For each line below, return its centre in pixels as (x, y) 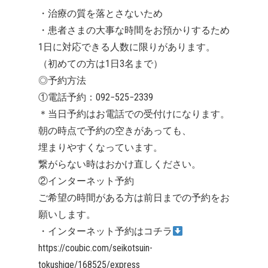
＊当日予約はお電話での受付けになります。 (134, 114)
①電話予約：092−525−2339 (96, 98)
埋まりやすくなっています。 (100, 148)
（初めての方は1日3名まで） (100, 64)
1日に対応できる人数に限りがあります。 (127, 47)
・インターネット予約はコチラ (105, 232)
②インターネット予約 (86, 181)
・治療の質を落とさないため (100, 14)
